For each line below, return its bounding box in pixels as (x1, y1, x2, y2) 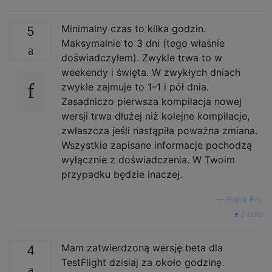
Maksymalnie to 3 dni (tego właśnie (61, 36, 225, 49)
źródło (239, 209, 263, 219)
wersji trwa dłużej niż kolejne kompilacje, (61, 109, 250, 122)
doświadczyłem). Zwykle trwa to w (61, 51, 222, 64)
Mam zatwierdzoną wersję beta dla (61, 241, 223, 254)
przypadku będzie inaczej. (61, 168, 182, 180)
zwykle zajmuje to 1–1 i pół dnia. (61, 80, 209, 93)
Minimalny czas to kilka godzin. (61, 22, 206, 35)
